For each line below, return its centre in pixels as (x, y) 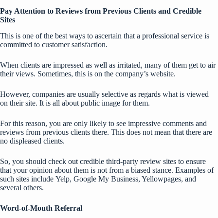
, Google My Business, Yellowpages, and (133, 179)
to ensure (191, 161)
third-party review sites (141, 161)
